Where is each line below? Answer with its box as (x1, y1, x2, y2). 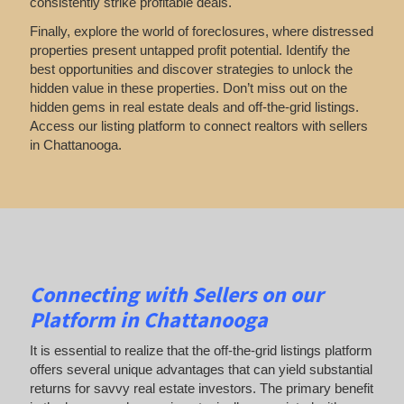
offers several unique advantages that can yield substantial (29, 362, 372, 378)
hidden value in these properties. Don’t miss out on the (29, 79, 347, 96)
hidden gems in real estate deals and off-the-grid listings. (29, 98, 359, 115)
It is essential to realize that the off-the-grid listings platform (29, 343, 372, 359)
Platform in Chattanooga (29, 305, 268, 334)
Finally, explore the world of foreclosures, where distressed (29, 23, 373, 39)
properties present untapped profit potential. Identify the (29, 41, 350, 58)
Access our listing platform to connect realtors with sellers (29, 117, 368, 133)
